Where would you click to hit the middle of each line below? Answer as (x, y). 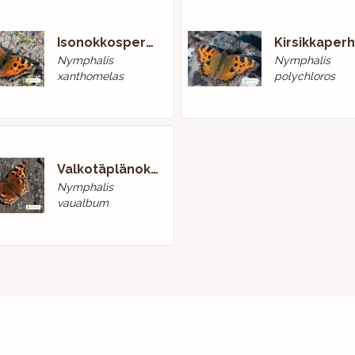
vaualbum (82, 203)
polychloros (304, 76)
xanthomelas (90, 76)
